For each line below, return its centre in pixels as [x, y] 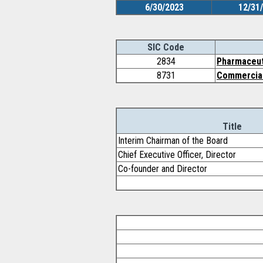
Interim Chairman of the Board [173, 141]
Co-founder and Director [163, 169]
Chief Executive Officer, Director [177, 155]
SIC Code [166, 47]
